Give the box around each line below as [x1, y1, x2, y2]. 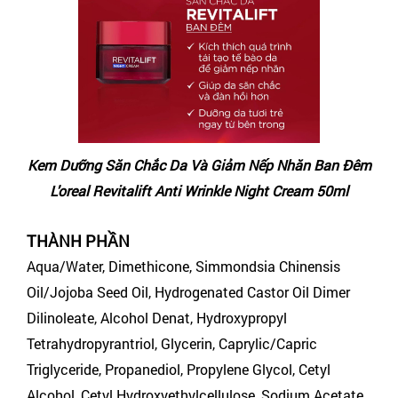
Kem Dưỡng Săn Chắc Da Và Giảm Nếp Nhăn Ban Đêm [27, 155, 371, 174]
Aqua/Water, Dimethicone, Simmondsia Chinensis [27, 256, 340, 275]
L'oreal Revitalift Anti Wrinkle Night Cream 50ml [50, 180, 348, 200]
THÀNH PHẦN [27, 229, 130, 251]
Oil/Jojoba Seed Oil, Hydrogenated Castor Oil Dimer [27, 282, 350, 301]
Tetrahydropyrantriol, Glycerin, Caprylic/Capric [27, 333, 317, 353]
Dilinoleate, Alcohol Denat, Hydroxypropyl [27, 307, 287, 327]
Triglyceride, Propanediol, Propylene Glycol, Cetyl [27, 359, 330, 378]
